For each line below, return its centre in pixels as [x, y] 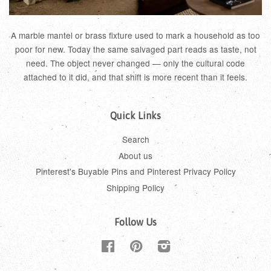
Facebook [133, 245]
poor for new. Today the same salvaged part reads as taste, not [135, 49]
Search [135, 139]
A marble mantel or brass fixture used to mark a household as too [135, 35]
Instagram [189, 245]
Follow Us [135, 222]
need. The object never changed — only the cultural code [135, 63]
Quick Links [135, 116]
